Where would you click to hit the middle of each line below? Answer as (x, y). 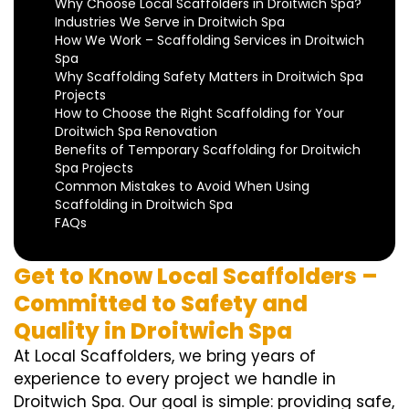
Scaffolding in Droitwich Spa (144, 205)
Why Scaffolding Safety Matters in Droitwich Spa (209, 77)
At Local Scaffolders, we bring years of (165, 357)
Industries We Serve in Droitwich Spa (170, 22)
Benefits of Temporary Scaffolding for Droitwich (208, 150)
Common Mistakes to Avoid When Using (182, 187)
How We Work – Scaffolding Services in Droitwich (210, 41)
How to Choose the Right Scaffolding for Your (199, 114)
